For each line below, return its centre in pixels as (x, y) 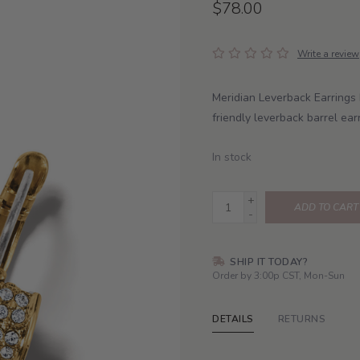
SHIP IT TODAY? (267, 262)
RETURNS (301, 319)
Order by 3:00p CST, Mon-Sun (278, 276)
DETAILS (233, 319)
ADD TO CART (326, 207)
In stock (232, 157)
